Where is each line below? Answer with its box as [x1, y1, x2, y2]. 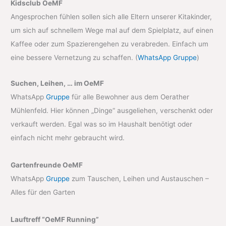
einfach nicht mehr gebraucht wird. [11, 134, 125, 142]
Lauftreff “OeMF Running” [11, 215, 99, 224]
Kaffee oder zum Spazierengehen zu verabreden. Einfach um [11, 40, 209, 48]
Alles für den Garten [11, 188, 76, 197]
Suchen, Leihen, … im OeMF [11, 79, 104, 88]
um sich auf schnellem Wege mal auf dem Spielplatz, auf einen [11, 26, 214, 35]
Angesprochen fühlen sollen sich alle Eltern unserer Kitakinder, [11, 13, 212, 21]
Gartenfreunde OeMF [11, 161, 83, 169]
